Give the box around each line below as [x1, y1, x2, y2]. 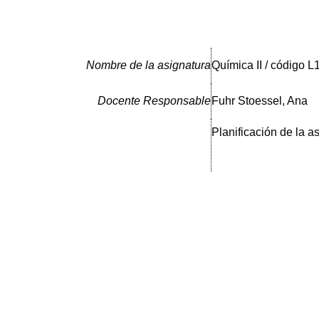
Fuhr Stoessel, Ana [211, 95, 308, 107]
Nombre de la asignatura [86, 59, 211, 71]
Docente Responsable [98, 95, 211, 107]
